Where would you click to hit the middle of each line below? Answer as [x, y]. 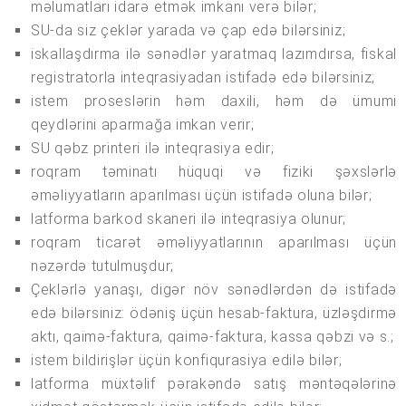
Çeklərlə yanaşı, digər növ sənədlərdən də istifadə [214, 290]
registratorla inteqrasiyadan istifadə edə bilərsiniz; [203, 78]
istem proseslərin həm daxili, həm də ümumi [214, 101]
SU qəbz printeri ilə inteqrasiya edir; [153, 149]
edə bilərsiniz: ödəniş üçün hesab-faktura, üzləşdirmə [214, 314]
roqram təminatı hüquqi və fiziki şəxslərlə [214, 172]
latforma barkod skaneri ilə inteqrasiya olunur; [188, 219]
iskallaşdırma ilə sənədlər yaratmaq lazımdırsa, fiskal [214, 54]
